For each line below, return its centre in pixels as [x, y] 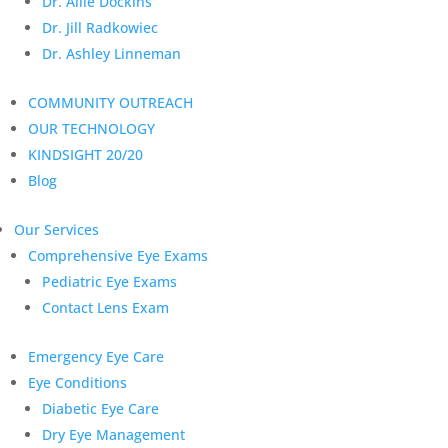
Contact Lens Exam [105, 307]
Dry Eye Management [113, 434]
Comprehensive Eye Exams [118, 255]
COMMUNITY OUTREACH [110, 102]
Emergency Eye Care [96, 356]
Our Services [56, 229]
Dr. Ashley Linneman [111, 53]
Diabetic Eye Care [100, 408]
